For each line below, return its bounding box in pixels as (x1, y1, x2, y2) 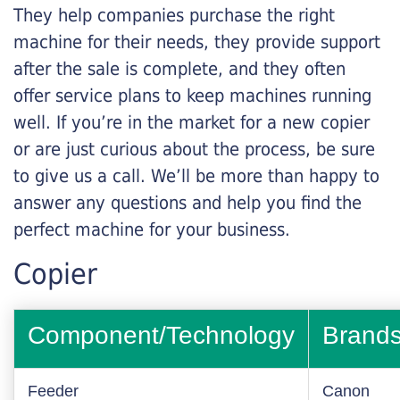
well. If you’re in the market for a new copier (13, 112, 370, 133)
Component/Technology (28, 321, 295, 349)
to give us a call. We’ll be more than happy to (13, 165, 379, 187)
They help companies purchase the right (13, 4, 335, 26)
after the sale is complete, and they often (13, 58, 346, 79)
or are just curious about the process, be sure (13, 138, 375, 160)
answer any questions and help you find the (13, 192, 362, 213)
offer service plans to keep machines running (13, 85, 371, 106)
